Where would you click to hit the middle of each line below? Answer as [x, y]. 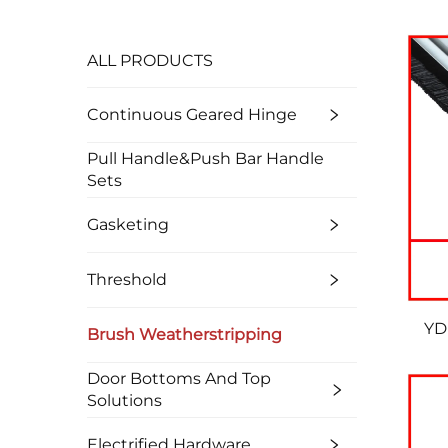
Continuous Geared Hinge [192, 114]
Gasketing [128, 224]
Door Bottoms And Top [179, 378]
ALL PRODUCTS [150, 60]
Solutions [124, 400]
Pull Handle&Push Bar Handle [205, 158]
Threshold [127, 279]
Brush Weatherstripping [184, 334]
